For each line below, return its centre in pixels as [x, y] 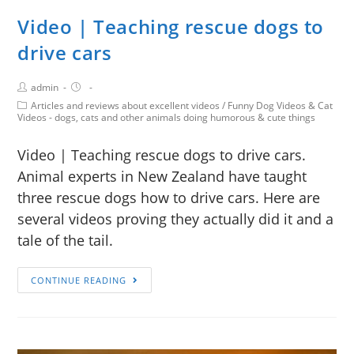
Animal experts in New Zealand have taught [162, 177]
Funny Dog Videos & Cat [281, 106]
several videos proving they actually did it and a [176, 219]
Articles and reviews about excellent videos [126, 106]
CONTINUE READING [79, 281]
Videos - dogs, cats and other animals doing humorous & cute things [167, 118]
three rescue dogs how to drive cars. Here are [169, 198]
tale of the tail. [66, 241]
